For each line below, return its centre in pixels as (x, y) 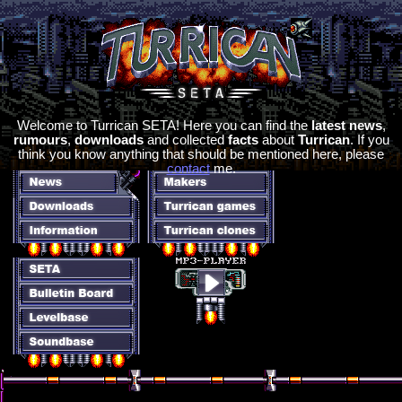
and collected (185, 140)
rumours (40, 140)
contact (188, 169)
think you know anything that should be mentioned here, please (201, 154)
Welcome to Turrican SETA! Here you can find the (164, 126)
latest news (346, 126)
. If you (369, 140)
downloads (109, 140)
